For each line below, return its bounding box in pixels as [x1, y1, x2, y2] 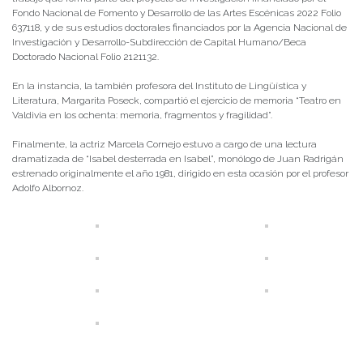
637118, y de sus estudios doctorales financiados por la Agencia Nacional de [12, 22, 347, 34]
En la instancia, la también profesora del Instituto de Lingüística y [12, 80, 306, 92]
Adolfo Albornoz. [12, 182, 83, 194]
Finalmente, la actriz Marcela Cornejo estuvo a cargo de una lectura [12, 139, 317, 151]
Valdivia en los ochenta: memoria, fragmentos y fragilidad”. [12, 109, 272, 122]
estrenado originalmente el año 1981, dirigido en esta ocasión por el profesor [12, 168, 348, 180]
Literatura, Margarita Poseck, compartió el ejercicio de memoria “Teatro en [12, 95, 341, 107]
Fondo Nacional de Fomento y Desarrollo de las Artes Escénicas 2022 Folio [12, 7, 341, 19]
